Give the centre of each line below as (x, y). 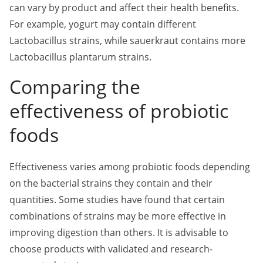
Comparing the (75, 87)
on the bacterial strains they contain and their (111, 183)
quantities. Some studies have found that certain (117, 200)
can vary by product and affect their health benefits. (124, 8)
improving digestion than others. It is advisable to (119, 232)
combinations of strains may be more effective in (118, 216)
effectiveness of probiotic (119, 111)
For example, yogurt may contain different (103, 24)
